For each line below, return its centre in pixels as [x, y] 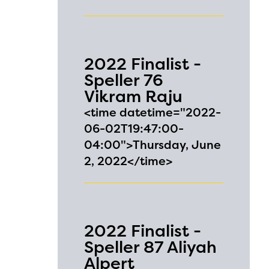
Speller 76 [124, 80]
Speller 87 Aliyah [150, 247]
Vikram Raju [133, 96]
